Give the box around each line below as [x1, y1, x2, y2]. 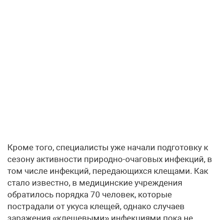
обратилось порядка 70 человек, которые [7, 190, 172, 200]
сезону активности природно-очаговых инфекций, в [7, 154, 212, 165]
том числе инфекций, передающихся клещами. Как [7, 166, 208, 176]
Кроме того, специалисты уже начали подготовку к [7, 142, 208, 153]
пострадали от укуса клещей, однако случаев [7, 201, 185, 212]
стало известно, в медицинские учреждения [7, 178, 182, 188]
